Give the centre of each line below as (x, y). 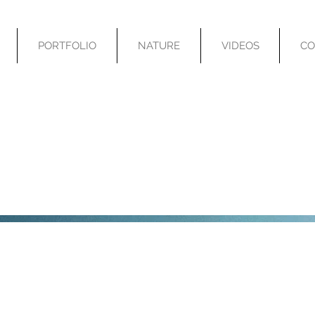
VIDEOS (240, 46)
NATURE (159, 46)
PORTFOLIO (67, 46)
